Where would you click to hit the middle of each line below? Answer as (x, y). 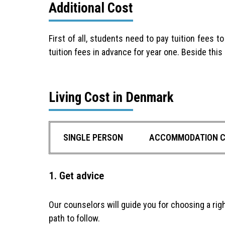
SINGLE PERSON (93, 137)
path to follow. (74, 218)
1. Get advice (76, 175)
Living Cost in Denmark (111, 97)
